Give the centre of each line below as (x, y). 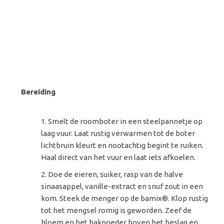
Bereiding (38, 92)
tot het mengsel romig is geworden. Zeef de (116, 210)
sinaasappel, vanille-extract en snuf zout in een (122, 186)
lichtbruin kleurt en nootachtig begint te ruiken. (122, 145)
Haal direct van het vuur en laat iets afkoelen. (118, 157)
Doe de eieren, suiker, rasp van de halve (116, 174)
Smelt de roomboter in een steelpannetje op (125, 121)
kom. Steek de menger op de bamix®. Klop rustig (125, 198)
